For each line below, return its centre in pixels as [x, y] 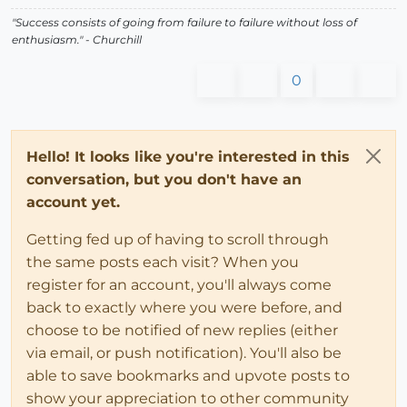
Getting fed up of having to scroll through [178, 240]
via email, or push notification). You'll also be [184, 353]
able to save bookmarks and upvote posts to [188, 376]
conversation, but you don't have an [164, 180]
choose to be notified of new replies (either [182, 331]
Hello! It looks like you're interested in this [188, 157]
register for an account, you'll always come [179, 285]
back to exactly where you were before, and [184, 308]
